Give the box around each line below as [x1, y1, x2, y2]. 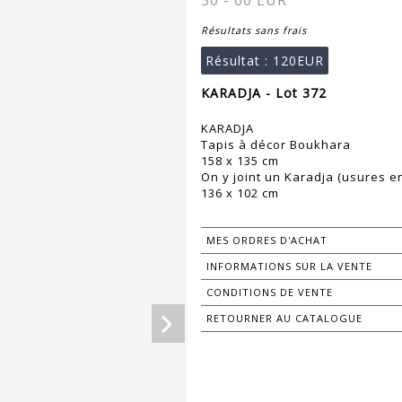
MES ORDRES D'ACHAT [206, 233, 328, 248]
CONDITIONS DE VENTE [206, 285, 333, 300]
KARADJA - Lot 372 [201, 84, 327, 102]
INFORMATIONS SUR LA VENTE [206, 259, 372, 274]
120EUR [273, 52, 324, 70]
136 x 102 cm [201, 185, 279, 202]
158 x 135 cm [201, 153, 279, 170]
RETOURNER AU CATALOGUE [206, 311, 363, 326]
